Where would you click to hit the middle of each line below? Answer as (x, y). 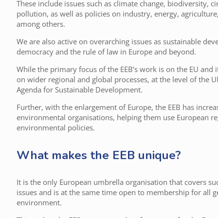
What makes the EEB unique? (99, 155)
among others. (41, 24)
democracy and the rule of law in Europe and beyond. (107, 51)
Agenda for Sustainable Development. (80, 89)
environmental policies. (56, 127)
